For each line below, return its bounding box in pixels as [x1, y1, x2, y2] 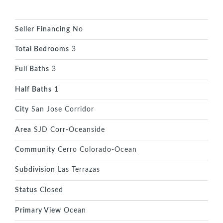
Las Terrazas [55, 166, 100, 174]
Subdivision [15, 166, 55, 174]
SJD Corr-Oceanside [31, 126, 105, 133]
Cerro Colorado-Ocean [55, 146, 137, 153]
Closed [37, 186, 63, 194]
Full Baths [15, 66, 49, 73]
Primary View [15, 207, 61, 215]
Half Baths [15, 86, 52, 93]
